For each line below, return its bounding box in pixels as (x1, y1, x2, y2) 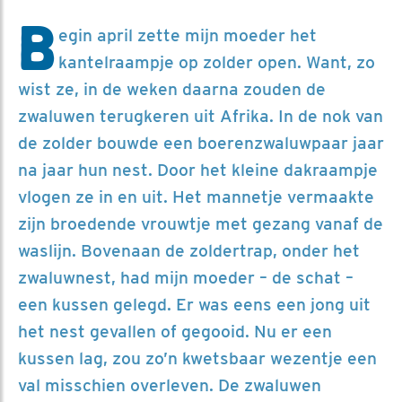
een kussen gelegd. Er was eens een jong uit (18, 293, 371, 315)
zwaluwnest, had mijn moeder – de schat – (18, 267, 354, 288)
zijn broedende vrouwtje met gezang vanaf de (18, 213, 383, 234)
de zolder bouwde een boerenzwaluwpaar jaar (18, 132, 384, 153)
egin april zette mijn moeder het (58, 24, 317, 46)
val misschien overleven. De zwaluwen (18, 374, 321, 396)
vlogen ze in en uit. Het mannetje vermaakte (18, 186, 374, 207)
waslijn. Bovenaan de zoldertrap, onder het (18, 240, 360, 261)
